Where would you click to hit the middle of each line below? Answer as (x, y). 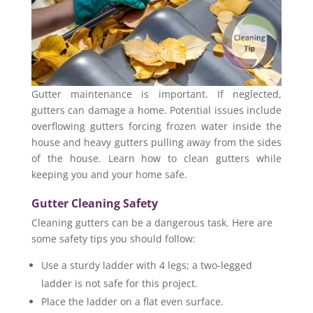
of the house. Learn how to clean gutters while (156, 158)
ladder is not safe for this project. (119, 283)
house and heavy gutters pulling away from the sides (156, 142)
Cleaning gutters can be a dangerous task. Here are (152, 222)
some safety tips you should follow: (113, 238)
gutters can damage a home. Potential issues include (156, 110)
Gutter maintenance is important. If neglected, (156, 94)
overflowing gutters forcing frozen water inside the (156, 126)
